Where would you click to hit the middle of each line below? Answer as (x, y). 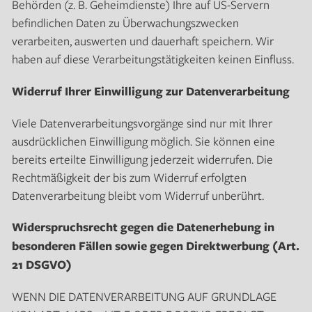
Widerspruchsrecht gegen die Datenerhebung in (143, 226)
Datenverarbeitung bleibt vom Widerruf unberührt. (138, 195)
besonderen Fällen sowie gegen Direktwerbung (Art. (155, 245)
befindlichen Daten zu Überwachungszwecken (125, 23)
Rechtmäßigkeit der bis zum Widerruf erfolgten (129, 177)
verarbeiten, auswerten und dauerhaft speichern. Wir (142, 41)
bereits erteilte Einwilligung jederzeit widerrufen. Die (142, 159)
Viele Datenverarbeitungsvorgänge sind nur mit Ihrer (142, 123)
